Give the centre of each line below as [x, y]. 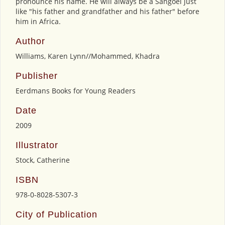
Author [30, 41]
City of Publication [57, 214]
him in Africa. [38, 21]
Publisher [37, 76]
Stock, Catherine [43, 160]
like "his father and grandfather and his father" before [107, 11]
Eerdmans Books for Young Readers [76, 90]
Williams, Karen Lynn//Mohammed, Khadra [88, 56]
